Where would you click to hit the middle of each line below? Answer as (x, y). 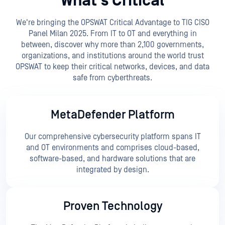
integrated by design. (113, 170)
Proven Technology (113, 206)
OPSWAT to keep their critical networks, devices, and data (113, 67)
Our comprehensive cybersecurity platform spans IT (113, 137)
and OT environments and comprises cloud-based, (113, 148)
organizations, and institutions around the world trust (113, 56)
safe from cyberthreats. (113, 78)
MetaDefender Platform (113, 115)
